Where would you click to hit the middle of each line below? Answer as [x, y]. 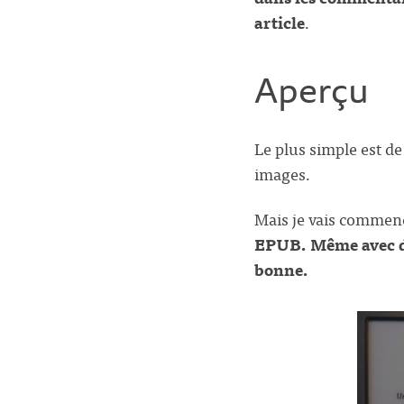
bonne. [281, 269]
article [280, 22]
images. [283, 173]
